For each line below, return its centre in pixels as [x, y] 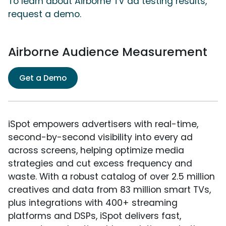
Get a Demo [43, 78]
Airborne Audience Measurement [108, 51]
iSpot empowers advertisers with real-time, [103, 124]
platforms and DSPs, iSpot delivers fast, [95, 216]
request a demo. [45, 14]
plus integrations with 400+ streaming [93, 203]
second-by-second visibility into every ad [100, 137]
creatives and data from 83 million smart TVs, [109, 189]
